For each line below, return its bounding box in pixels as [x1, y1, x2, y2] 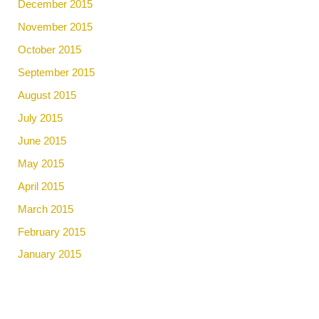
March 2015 [18, 203, 74, 215]
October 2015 [18, 44, 82, 56]
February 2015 [18, 226, 86, 238]
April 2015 [18, 180, 65, 192]
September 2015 [18, 66, 95, 78]
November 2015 [18, 21, 93, 33]
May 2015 [18, 157, 65, 169]
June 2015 [18, 135, 67, 147]
